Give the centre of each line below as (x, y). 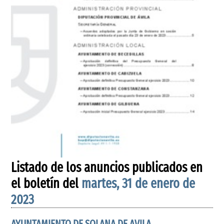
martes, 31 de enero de (138, 183)
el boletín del (46, 183)
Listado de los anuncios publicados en (107, 167)
